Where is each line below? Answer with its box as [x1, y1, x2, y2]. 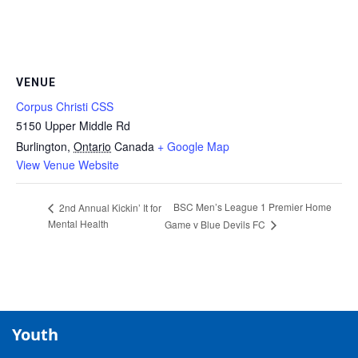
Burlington [16, 137, 67, 154]
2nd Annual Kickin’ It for [57, 200, 161, 214]
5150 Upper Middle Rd [16, 117, 130, 133]
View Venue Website [16, 156, 119, 173]
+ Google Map [157, 137, 229, 154]
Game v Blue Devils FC [165, 217, 268, 232]
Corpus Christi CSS [16, 97, 113, 114]
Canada [114, 137, 154, 154]
